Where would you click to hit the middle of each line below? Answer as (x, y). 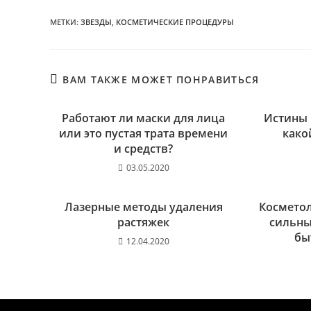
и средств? (144, 149)
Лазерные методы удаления (143, 207)
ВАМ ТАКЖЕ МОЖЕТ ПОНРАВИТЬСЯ (161, 79)
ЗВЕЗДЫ (96, 22)
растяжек (144, 222)
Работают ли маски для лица (144, 118)
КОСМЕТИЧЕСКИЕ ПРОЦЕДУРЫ (175, 22)
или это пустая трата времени (144, 133)
